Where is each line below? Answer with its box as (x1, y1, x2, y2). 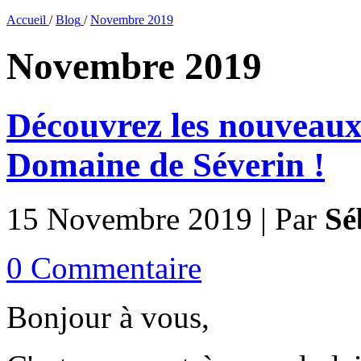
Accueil (6, 13, 46, 27)
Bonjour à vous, (6, 299, 210, 334)
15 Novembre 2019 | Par (6, 201, 325, 236)
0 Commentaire (6, 250, 201, 285)
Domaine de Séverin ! (6, 145, 325, 184)
